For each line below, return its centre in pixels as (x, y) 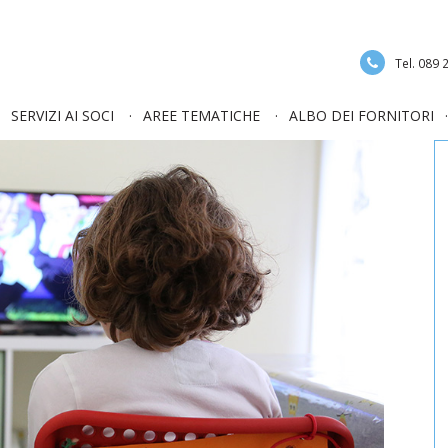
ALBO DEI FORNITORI (361, 115)
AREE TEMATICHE (201, 115)
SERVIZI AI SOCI (62, 115)
